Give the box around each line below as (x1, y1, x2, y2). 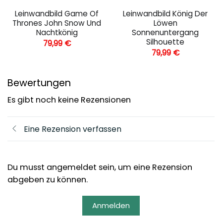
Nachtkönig (36, 27, 78, 38)
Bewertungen (7, 76, 71, 90)
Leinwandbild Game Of (15, 8, 99, 19)
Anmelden (92, 200, 130, 211)
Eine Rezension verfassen (24, 123, 121, 135)
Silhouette (146, 37, 184, 48)
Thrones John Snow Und (12, 18, 101, 29)
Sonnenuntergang (132, 27, 199, 38)
